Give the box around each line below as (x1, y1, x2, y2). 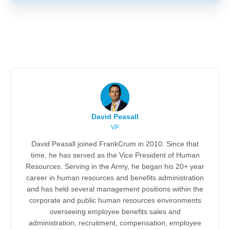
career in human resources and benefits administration (26, 174, 204, 182)
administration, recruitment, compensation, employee (29, 219, 201, 227)
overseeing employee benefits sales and (49, 207, 181, 216)
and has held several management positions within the (27, 185, 203, 194)
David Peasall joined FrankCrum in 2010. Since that (31, 140, 199, 148)
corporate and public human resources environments (29, 196, 201, 205)
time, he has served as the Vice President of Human (30, 151, 200, 160)
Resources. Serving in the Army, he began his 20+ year (26, 162, 204, 171)
